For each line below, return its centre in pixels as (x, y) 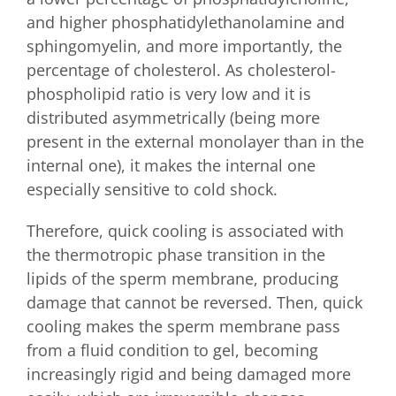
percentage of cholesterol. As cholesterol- (181, 70)
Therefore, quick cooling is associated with (185, 231)
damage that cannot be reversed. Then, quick (194, 303)
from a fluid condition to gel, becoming (172, 350)
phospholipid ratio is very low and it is (169, 94)
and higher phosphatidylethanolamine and (186, 23)
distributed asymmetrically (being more (173, 118)
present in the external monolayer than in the (195, 142)
